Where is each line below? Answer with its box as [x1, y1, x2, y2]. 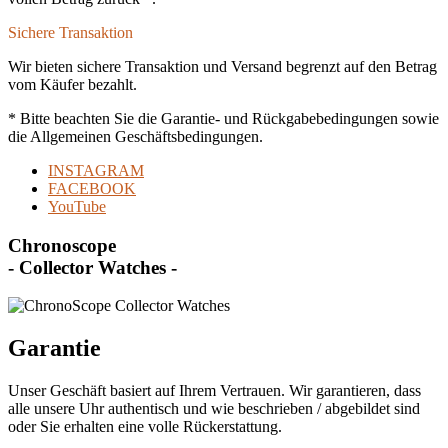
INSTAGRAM [48, 161, 144, 179]
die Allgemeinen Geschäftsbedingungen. [8, 127, 263, 145]
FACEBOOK [48, 179, 136, 197]
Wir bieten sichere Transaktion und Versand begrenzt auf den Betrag [8, 57, 437, 75]
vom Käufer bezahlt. [8, 75, 137, 93]
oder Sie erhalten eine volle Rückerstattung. [8, 418, 282, 436]
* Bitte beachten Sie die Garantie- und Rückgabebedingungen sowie [8, 109, 439, 127]
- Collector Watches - [8, 256, 177, 278]
